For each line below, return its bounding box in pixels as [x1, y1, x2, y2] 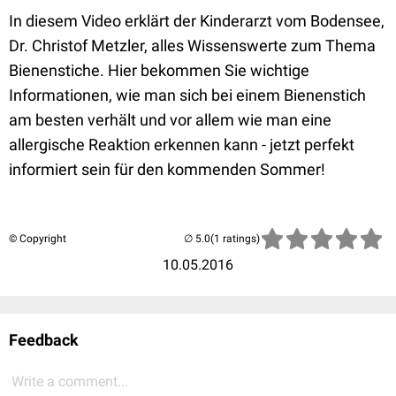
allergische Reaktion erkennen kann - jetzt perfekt [9, 135, 354, 154]
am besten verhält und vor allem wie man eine [9, 110, 331, 129]
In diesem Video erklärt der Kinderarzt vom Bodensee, [9, 11, 385, 30]
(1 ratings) [210, 232, 260, 245]
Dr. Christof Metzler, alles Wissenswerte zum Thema [9, 36, 376, 55]
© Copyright [9, 232, 66, 245]
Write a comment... [11, 373, 128, 390]
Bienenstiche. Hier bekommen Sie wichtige [9, 61, 309, 80]
